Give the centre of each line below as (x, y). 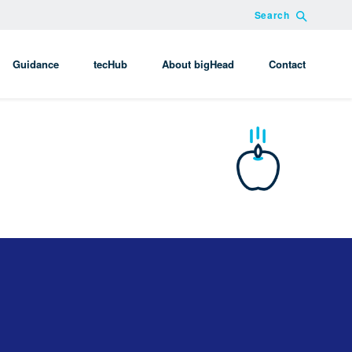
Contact (287, 64)
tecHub (110, 64)
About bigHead (198, 64)
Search (272, 15)
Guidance (35, 64)
